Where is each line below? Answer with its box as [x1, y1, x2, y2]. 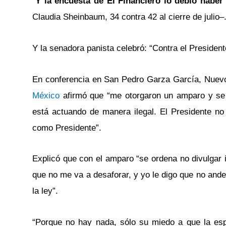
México [32, 90, 60, 100]
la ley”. [32, 186, 58, 196]
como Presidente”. [32, 123, 101, 133]
